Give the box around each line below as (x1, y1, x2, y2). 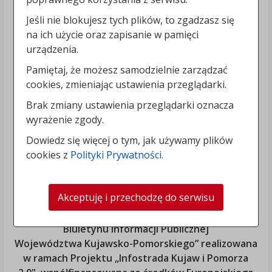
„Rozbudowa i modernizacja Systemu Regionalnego (15, 208, 256, 222)
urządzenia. (26, 42, 79, 56)
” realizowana (194, 237, 257, 251)
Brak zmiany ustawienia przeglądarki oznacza (26, 98, 234, 112)
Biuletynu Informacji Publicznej (63, 222, 209, 236)
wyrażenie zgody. (26, 112, 104, 126)
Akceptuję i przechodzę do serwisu (58, 190, 214, 204)
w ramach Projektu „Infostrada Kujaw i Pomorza (23, 251, 249, 265)
